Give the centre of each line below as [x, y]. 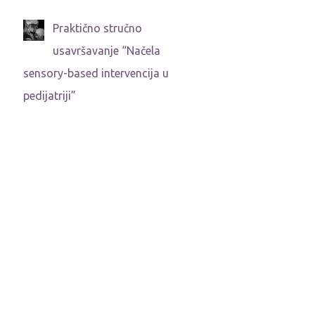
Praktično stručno [97, 28]
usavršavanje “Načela [106, 50]
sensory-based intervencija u [96, 73]
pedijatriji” [49, 95]
